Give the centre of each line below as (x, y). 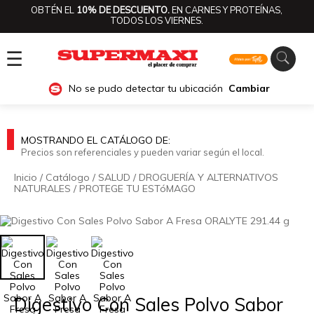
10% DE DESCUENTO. (123, 11)
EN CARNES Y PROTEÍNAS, (226, 11)
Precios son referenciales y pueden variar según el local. (143, 152)
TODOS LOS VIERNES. (157, 21)
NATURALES (42, 189)
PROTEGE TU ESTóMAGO (137, 189)
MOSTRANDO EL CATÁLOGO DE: (96, 141)
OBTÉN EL (54, 11)
